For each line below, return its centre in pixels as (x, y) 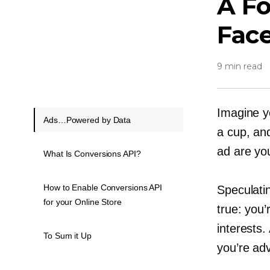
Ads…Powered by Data (87, 120)
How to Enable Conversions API (103, 187)
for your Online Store (83, 202)
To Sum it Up (67, 235)
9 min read (240, 66)
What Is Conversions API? (92, 153)
